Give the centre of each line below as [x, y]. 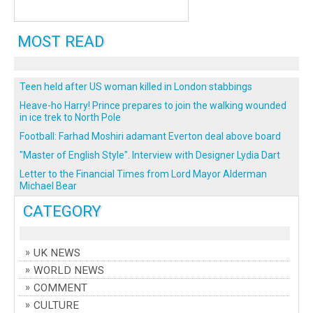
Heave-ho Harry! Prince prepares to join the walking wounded [153, 106]
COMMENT [60, 288]
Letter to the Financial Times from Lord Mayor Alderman [143, 174]
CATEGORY [62, 211]
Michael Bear [48, 186]
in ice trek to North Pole [70, 118]
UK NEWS [57, 253]
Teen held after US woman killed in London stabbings [136, 87]
